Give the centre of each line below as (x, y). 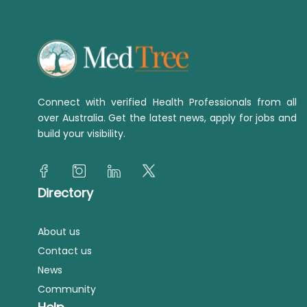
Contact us (65, 251)
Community (67, 290)
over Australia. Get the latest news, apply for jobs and (167, 118)
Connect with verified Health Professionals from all (167, 102)
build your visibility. (82, 134)
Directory (65, 193)
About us (59, 232)
